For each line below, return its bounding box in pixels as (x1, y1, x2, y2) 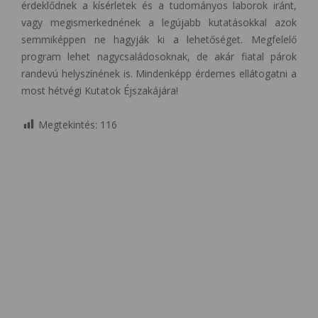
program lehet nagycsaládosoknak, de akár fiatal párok (21, 50, 297, 63)
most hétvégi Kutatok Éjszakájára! (21, 84, 178, 97)
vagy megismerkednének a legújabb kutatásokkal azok (21, 16, 297, 29)
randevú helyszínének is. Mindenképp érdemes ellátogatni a (21, 67, 297, 80)
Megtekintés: (38, 118, 97, 131)
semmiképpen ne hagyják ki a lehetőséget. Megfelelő (21, 33, 297, 46)
